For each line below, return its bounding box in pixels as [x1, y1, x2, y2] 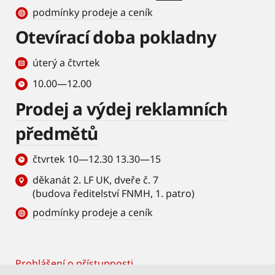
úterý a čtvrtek [33, 56, 100, 69]
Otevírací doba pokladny [15, 25, 217, 48]
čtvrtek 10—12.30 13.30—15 [33, 152, 163, 166]
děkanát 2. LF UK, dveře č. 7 [33, 173, 158, 187]
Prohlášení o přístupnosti [15, 257, 133, 270]
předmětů [15, 122, 98, 145]
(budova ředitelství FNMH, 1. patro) [33, 187, 195, 200]
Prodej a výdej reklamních [15, 97, 228, 120]
